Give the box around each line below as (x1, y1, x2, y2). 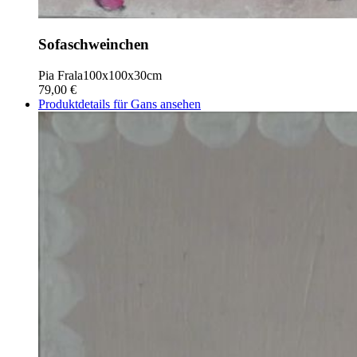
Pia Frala (38, 69, 83, 83)
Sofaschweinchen (38, 36, 149, 53)
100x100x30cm (83, 69, 162, 83)
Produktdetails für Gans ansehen (38, 97, 201, 112)
